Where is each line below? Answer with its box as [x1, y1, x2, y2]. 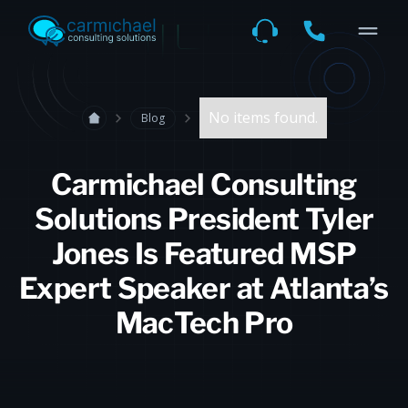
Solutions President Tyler [34, 201, 374, 237]
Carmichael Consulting [51, 167, 357, 202]
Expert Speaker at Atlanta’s [19, 270, 389, 306]
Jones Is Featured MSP [51, 236, 357, 271]
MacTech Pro [115, 305, 293, 341]
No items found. [208, 107, 318, 127]
